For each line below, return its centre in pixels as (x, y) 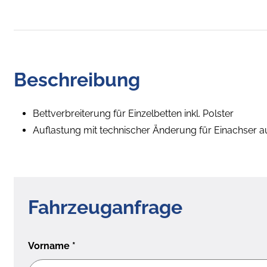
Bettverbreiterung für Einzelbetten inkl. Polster (133, 113)
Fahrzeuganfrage (105, 207)
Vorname (50, 246)
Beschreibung (77, 79)
